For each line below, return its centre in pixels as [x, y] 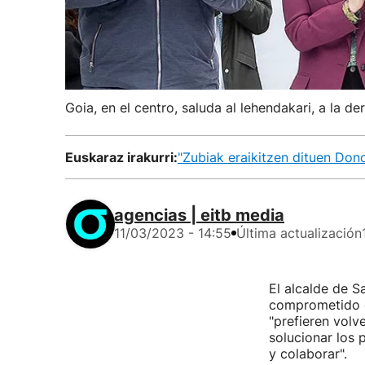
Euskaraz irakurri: [121, 157]
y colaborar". [308, 354]
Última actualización [299, 233]
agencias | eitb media [199, 215]
